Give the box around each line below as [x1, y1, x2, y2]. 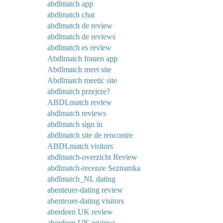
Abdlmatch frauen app [47, 54, 117, 63]
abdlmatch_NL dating [47, 175, 115, 184]
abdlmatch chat [47, 10, 95, 19]
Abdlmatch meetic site [47, 76, 117, 85]
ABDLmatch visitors [47, 142, 113, 151]
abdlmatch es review [47, 43, 111, 52]
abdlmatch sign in [47, 120, 103, 129]
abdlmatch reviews [47, 109, 106, 118]
